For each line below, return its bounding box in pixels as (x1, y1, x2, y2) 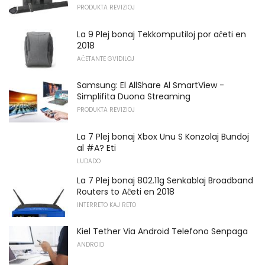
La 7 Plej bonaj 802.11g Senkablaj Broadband (77, 174, 253, 186)
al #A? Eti (77, 141, 116, 154)
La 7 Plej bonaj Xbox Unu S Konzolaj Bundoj (77, 130, 249, 143)
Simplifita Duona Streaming (77, 91, 190, 103)
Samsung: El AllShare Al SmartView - (77, 79, 224, 92)
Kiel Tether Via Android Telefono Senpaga (77, 225, 248, 238)
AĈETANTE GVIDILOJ (77, 54, 134, 63)
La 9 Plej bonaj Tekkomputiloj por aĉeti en (77, 28, 246, 40)
